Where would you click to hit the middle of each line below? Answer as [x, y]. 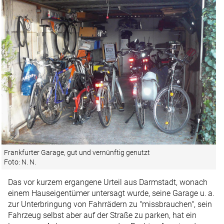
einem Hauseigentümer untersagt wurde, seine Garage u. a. [111, 193]
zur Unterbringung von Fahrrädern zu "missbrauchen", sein [110, 204]
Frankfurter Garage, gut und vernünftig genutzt [77, 152]
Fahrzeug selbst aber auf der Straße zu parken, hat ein [102, 215]
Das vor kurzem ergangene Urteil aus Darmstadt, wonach [108, 182]
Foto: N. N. [20, 162]
